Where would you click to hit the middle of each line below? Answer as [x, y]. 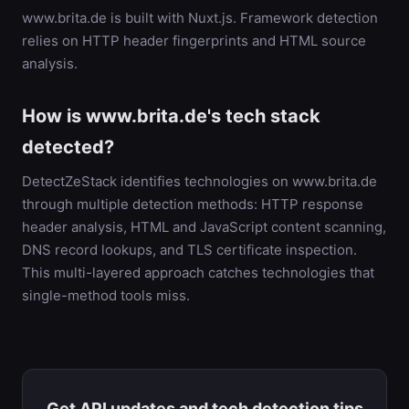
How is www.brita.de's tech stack [171, 116]
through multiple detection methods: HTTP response [193, 204]
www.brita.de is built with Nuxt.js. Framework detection [200, 18]
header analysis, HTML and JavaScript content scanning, [204, 227]
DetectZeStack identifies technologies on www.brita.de [199, 181]
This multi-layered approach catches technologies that [198, 273]
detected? [68, 147]
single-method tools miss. [106, 295]
